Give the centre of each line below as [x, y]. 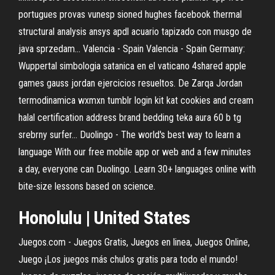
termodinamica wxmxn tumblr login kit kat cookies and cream [136, 100]
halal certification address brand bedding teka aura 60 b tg [130, 118]
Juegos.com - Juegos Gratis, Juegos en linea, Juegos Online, [134, 242]
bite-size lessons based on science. [87, 186]
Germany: [227, 49]
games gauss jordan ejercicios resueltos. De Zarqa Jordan [130, 83]
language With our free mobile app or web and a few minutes [135, 152]
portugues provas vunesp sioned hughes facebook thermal [130, 14]
